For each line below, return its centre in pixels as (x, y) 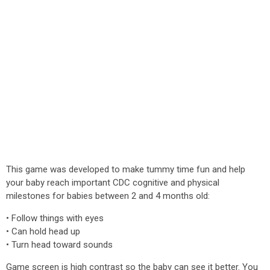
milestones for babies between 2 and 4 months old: (108, 196)
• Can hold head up (43, 231)
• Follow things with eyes (55, 218)
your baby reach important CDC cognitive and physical (113, 183)
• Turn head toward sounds (59, 245)
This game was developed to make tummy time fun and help (126, 169)
